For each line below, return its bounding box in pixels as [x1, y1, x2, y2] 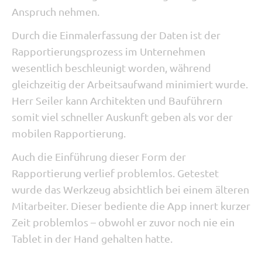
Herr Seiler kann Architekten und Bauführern [12, 94, 222, 106]
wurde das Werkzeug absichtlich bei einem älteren [12, 183, 249, 195]
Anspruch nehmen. [12, 5, 99, 18]
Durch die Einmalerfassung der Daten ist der [12, 29, 220, 41]
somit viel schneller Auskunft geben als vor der [12, 111, 233, 123]
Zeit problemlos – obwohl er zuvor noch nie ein [12, 216, 235, 228]
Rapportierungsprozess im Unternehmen [12, 45, 205, 57]
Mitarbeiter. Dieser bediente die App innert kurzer [12, 199, 250, 212]
